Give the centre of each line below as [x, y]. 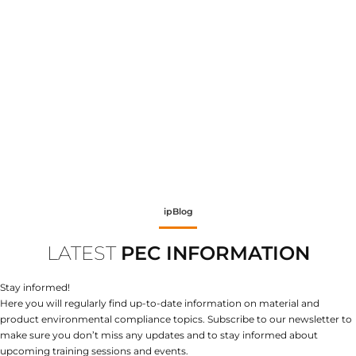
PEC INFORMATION [215, 253]
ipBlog [178, 211]
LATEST [83, 253]
